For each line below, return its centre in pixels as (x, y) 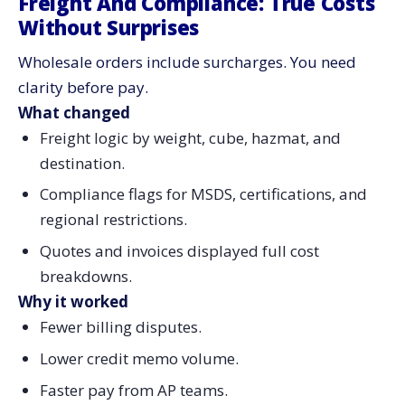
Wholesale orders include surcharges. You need (187, 61)
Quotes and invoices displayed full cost (179, 251)
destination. (82, 163)
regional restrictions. (113, 220)
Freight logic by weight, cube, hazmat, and (190, 137)
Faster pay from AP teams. (133, 390)
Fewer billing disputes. (120, 327)
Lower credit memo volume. (139, 358)
